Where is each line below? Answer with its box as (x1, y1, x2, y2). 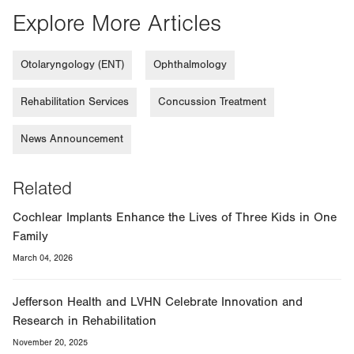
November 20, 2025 (13, 337, 88, 348)
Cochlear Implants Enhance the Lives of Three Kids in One (13, 209, 337, 224)
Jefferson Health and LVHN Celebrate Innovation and (13, 294, 303, 309)
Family (13, 228, 48, 243)
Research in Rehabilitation (13, 313, 156, 328)
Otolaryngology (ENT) (21, 58, 124, 71)
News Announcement (21, 132, 123, 145)
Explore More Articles (13, 9, 221, 37)
